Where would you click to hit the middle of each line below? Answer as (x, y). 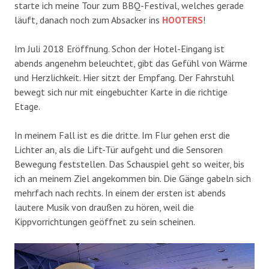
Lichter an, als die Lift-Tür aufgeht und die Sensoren (119, 149)
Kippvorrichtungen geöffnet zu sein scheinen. (105, 221)
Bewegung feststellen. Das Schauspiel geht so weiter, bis (129, 164)
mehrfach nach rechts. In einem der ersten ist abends (120, 192)
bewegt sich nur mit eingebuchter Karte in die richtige (121, 92)
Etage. (27, 106)
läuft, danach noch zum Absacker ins (88, 20)
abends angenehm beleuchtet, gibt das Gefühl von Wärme (131, 63)
